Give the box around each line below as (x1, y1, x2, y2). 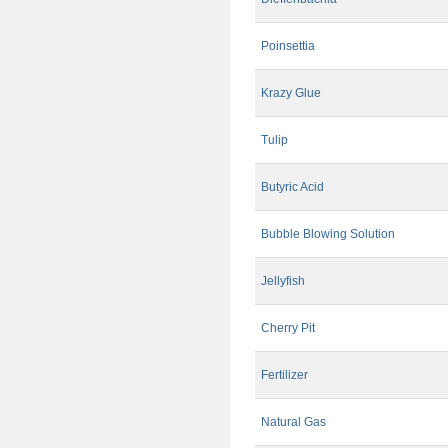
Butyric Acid (261, 180, 324, 195)
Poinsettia (261, 39, 315, 54)
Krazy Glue (261, 86, 321, 101)
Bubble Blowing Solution (261, 227, 395, 242)
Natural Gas (261, 415, 326, 430)
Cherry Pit (261, 321, 315, 336)
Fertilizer (261, 368, 308, 383)
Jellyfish (261, 274, 305, 289)
